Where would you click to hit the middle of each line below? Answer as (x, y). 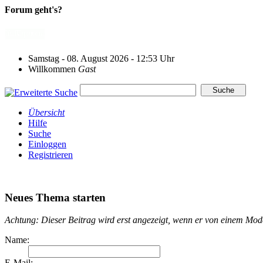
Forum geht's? (33, 10)
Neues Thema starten (55, 197)
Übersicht (46, 112)
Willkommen (53, 69)
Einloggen (47, 144)
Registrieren (50, 154)
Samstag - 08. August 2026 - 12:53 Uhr (101, 58)
